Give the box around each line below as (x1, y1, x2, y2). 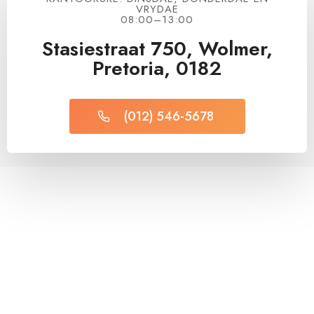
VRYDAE (135, 1, 179, 18)
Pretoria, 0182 (93, 54, 221, 83)
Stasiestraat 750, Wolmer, (41, 34, 273, 64)
